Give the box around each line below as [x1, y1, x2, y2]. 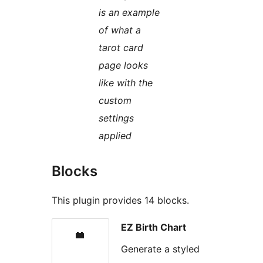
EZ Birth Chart [121, 221, 186, 234]
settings [99, 112, 134, 124]
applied [99, 130, 131, 142]
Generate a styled [121, 242, 200, 255]
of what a [99, 24, 141, 36]
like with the [99, 77, 153, 89]
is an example [99, 6, 160, 19]
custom [99, 95, 131, 107]
